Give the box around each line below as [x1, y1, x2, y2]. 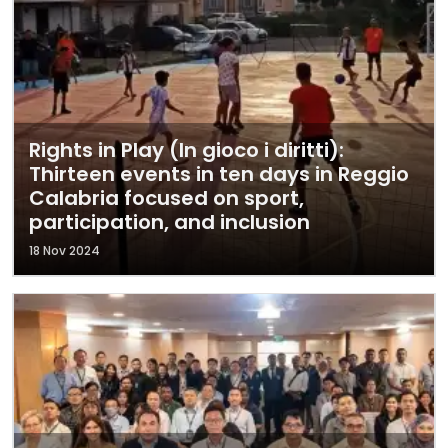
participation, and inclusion [29, 208, 310, 236]
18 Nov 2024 [29, 242, 100, 259]
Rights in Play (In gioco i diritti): [29, 136, 344, 164]
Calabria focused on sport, [29, 184, 304, 212]
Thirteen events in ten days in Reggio [29, 160, 409, 188]
